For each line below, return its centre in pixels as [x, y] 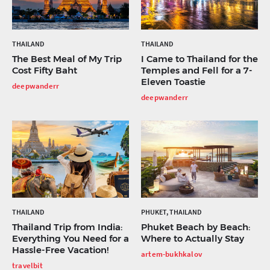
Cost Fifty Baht [45, 71]
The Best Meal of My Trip [67, 59]
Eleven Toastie [173, 82]
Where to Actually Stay [193, 239]
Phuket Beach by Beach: [196, 227]
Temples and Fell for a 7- [197, 71]
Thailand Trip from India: [67, 227]
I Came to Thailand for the [199, 59]
